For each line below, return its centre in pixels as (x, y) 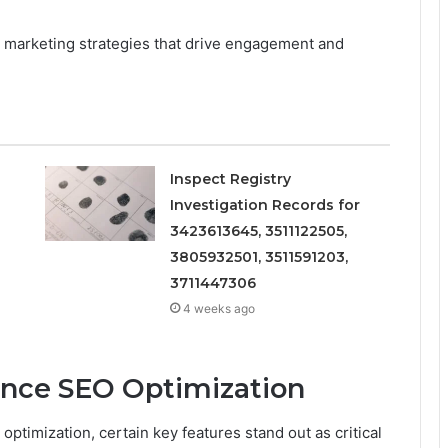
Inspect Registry (230, 178)
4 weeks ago (218, 308)
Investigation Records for (264, 204)
